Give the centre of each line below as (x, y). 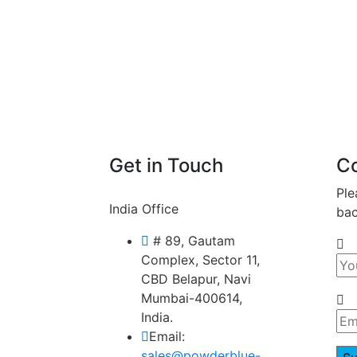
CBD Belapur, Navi (196, 279)
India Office (144, 209)
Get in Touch (166, 165)
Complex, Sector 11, (200, 260)
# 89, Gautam (192, 241)
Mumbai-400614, (192, 298)
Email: (167, 336)
